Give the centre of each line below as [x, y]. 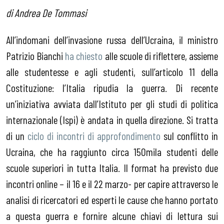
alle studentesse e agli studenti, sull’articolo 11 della [112, 71]
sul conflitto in [189, 135]
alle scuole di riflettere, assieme [160, 55]
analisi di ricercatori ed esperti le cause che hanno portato [112, 199]
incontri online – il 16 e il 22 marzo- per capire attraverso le [112, 183]
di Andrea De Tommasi [46, 13]
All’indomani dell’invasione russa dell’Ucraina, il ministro [112, 39]
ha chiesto [84, 55]
